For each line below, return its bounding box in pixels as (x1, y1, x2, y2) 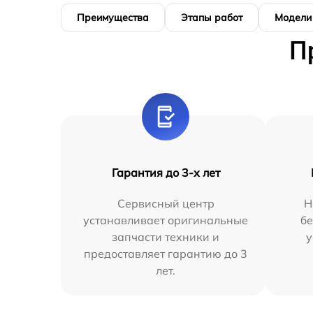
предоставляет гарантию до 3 (84, 246, 248, 261)
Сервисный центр (117, 196, 214, 210)
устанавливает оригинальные (83, 212, 249, 227)
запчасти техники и (112, 229, 220, 244)
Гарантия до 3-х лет (111, 165, 220, 180)
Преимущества (77, 10, 149, 24)
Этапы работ (181, 10, 242, 24)
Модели (275, 10, 312, 24)
